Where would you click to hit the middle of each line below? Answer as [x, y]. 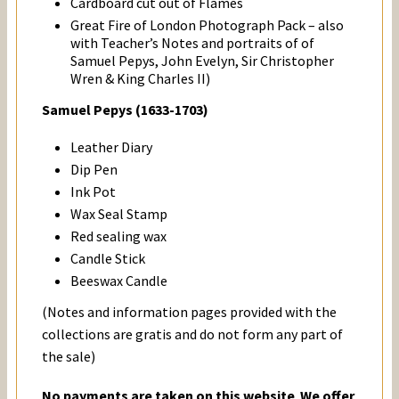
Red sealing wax [118, 236]
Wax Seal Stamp [119, 213]
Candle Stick [108, 258]
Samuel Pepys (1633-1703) [125, 109]
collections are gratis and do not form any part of [192, 334]
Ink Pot [93, 191]
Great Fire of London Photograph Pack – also [207, 24]
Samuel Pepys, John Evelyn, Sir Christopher [202, 60]
